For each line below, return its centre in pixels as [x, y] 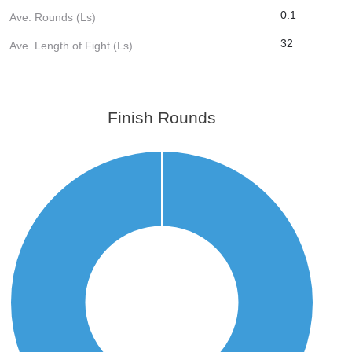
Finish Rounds [162, 117]
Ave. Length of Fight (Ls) [71, 45]
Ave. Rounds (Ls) [53, 17]
